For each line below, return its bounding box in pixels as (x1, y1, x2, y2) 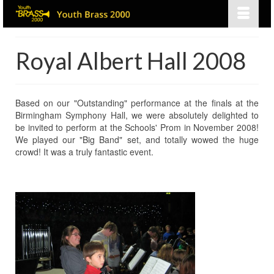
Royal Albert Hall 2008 (15, 46, 246, 75)
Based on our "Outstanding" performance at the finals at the (15, 97, 259, 109)
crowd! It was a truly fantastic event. (15, 146, 154, 158)
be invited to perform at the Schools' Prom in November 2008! (15, 121, 259, 133)
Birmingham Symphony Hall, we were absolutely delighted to (15, 109, 259, 121)
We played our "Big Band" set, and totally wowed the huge (15, 133, 259, 146)
